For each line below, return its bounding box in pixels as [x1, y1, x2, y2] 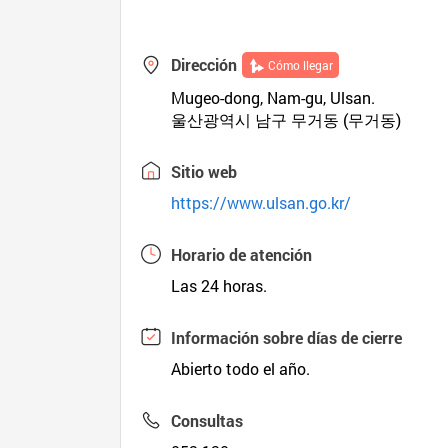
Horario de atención [171, 244, 313, 265]
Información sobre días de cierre [171, 327, 403, 348]
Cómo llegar [268, 57, 334, 73]
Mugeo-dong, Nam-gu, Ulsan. [171, 87, 376, 108]
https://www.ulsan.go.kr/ [171, 192, 352, 213]
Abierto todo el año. [171, 358, 311, 379]
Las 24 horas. [171, 275, 268, 296]
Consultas [171, 410, 244, 431]
